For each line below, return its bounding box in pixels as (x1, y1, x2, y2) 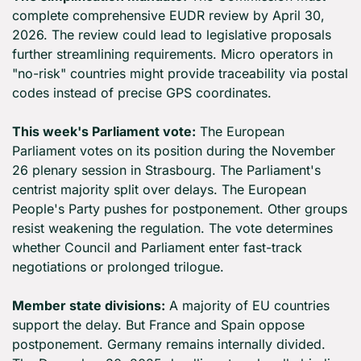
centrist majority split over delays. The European (12, 181, 306, 198)
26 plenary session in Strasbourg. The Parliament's (12, 162, 321, 179)
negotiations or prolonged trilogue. (12, 259, 224, 276)
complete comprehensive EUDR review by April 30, (12, 7, 325, 24)
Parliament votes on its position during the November (12, 143, 335, 160)
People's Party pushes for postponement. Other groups (12, 201, 347, 218)
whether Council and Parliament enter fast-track (12, 239, 302, 256)
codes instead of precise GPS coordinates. (12, 85, 272, 102)
